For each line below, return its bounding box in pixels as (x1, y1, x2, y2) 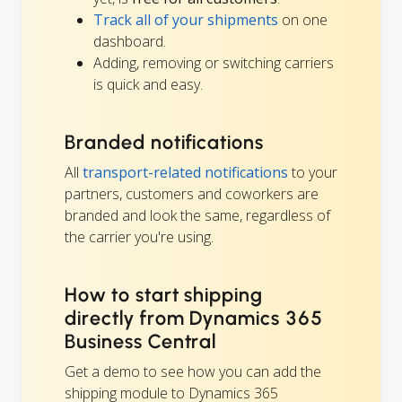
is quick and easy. (93, 74, 203, 94)
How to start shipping (65, 282, 264, 307)
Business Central (65, 328, 217, 354)
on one (278, 9, 328, 30)
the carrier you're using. (65, 226, 214, 247)
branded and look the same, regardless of (65, 205, 330, 225)
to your (288, 162, 337, 182)
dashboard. (93, 31, 166, 51)
